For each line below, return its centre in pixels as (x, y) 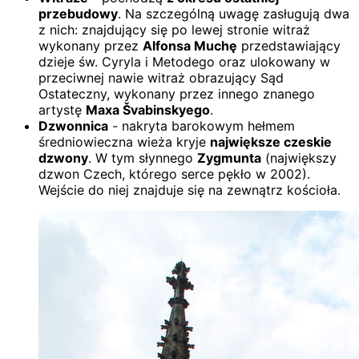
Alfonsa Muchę (190, 45)
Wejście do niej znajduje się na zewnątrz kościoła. (190, 190)
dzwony (63, 157)
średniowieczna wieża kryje (124, 141)
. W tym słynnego (143, 157)
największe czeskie (271, 141)
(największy (299, 157)
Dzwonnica (73, 125)
